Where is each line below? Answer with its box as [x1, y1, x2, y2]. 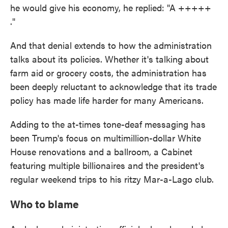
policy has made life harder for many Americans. [10, 94, 204, 106]
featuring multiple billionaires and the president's [10, 159, 205, 172]
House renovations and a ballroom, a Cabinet [10, 145, 192, 158]
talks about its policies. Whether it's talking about [10, 52, 209, 65]
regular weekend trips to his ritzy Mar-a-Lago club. [10, 173, 214, 185]
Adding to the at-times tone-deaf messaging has [10, 118, 206, 130]
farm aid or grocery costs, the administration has [10, 66, 207, 79]
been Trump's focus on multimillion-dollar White [10, 131, 201, 144]
